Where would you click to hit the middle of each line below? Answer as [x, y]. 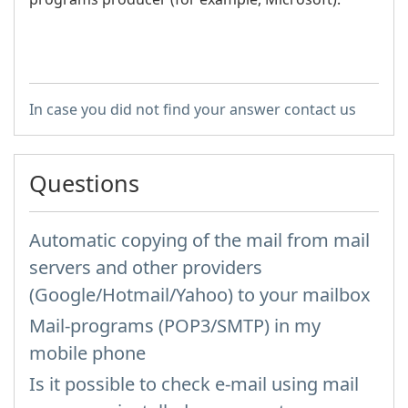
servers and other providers [146, 267]
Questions [84, 183]
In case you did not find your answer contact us [193, 109]
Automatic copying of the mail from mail [199, 240]
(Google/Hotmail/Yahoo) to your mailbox [200, 294]
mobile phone [87, 352]
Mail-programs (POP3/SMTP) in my [175, 325]
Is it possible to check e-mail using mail [194, 383]
